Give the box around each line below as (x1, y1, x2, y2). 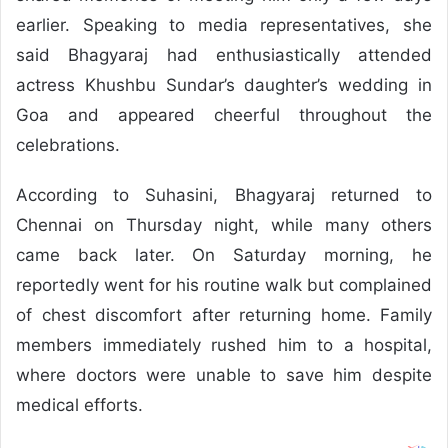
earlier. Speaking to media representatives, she (16, 15, 432, 35)
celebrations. (16, 135, 120, 155)
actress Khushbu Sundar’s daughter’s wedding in (16, 75, 432, 95)
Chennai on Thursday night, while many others (16, 215, 432, 235)
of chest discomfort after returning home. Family (16, 305, 432, 325)
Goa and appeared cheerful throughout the (16, 105, 432, 125)
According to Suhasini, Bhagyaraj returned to (16, 185, 432, 205)
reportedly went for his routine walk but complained (16, 275, 432, 295)
